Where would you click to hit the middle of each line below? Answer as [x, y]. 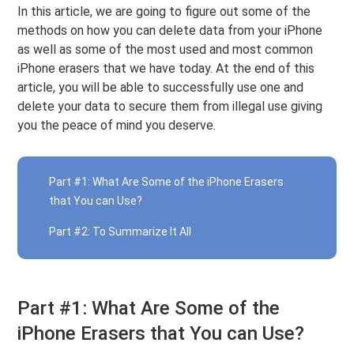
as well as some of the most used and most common [166, 49]
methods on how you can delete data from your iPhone [170, 30]
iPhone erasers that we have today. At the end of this [166, 68]
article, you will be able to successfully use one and [161, 87]
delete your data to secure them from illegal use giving [170, 106]
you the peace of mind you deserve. [117, 125]
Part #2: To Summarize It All [121, 232]
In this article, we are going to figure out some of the [164, 11]
